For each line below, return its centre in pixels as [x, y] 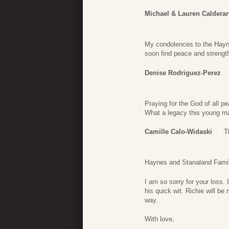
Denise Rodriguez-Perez [183, 73]
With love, [159, 219]
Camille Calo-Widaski [178, 132]
